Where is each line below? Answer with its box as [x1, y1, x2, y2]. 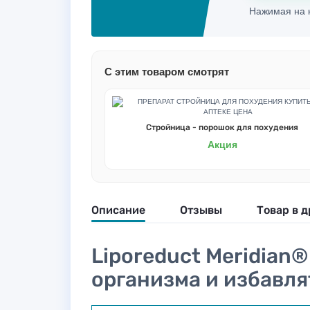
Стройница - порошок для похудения [146, 122, 299, 132]
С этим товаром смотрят [104, 64, 229, 79]
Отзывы [180, 203, 222, 217]
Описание [91, 203, 145, 217]
